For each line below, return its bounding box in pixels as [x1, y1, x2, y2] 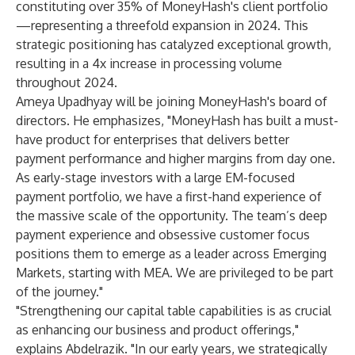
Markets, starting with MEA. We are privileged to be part [16, 265, 334, 281]
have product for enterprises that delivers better [16, 132, 289, 147]
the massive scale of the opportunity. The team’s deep [16, 208, 327, 223]
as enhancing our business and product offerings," [16, 322, 299, 338]
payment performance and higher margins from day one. [16, 151, 335, 166]
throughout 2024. [16, 74, 117, 90]
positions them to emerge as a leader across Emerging [16, 246, 326, 261]
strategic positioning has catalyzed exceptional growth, [16, 36, 331, 52]
